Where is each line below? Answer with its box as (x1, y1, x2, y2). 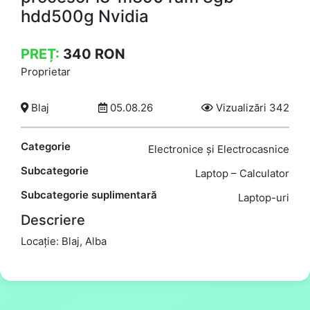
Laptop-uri (238, 190, 289, 204)
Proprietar (21, 64, 71, 78)
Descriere (21, 211, 85, 228)
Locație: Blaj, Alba (21, 234, 107, 248)
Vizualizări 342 (213, 100, 289, 114)
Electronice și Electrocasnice (148, 142, 289, 156)
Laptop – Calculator (195, 166, 289, 180)
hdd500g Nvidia (21, 6, 149, 26)
